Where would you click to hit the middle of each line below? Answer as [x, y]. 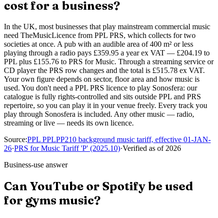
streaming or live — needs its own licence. [69, 123]
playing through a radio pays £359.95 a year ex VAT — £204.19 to [107, 53]
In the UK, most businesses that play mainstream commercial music [107, 27]
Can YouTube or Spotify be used [99, 186]
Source [15, 140]
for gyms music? [52, 200]
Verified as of [143, 148]
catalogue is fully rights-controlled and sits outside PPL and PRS [102, 97]
